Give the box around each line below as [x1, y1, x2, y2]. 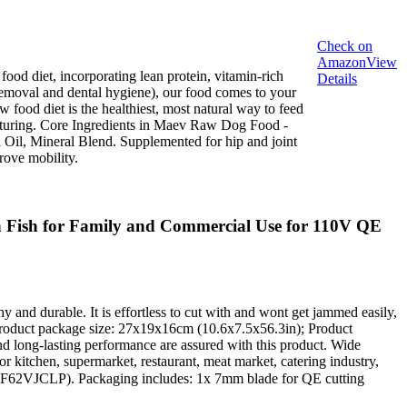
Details [317, 71, 357, 87]
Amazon [317, 55, 366, 71]
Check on [317, 38, 372, 55]
